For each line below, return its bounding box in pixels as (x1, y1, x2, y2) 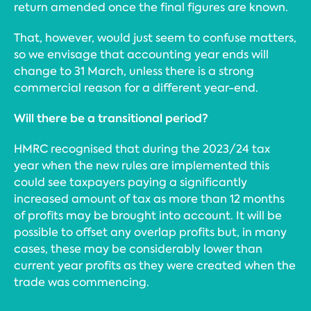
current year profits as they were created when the (14, 258, 296, 273)
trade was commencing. (14, 275, 149, 289)
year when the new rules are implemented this (14, 158, 269, 173)
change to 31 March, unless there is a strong (14, 64, 254, 78)
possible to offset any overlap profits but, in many (14, 225, 287, 239)
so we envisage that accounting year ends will (14, 47, 269, 62)
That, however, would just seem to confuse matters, (14, 31, 296, 45)
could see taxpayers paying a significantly (14, 175, 247, 190)
